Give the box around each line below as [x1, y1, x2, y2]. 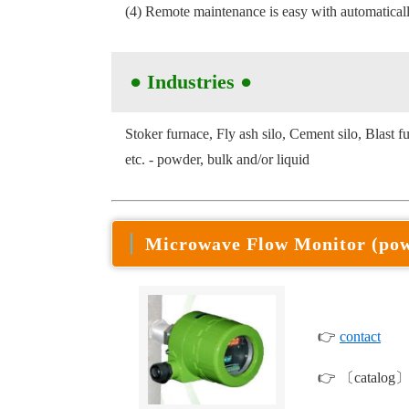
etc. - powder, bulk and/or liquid [125, 152, 309, 167]
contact [340, 329, 381, 344]
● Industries [130, 70, 240, 93]
